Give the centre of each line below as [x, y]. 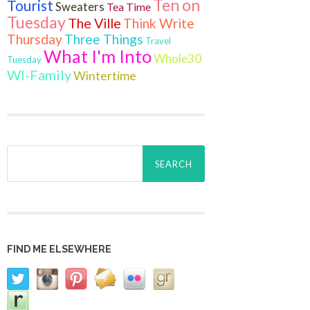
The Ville [94, 22]
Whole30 [177, 58]
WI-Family [39, 74]
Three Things [104, 39]
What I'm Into [98, 56]
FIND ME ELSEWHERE [59, 249]
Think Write [159, 23]
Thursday [35, 39]
